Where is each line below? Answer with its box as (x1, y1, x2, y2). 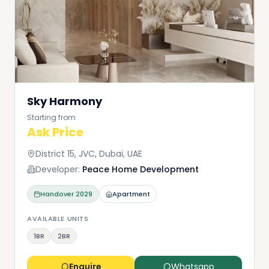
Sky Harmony (27, 94, 102, 109)
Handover (40, 189, 74, 199)
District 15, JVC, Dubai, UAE (35, 148, 142, 160)
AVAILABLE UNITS (27, 214, 89, 223)
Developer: (35, 163, 80, 175)
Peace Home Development (82, 163, 199, 175)
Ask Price (27, 124, 83, 141)
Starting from (27, 112, 76, 122)
